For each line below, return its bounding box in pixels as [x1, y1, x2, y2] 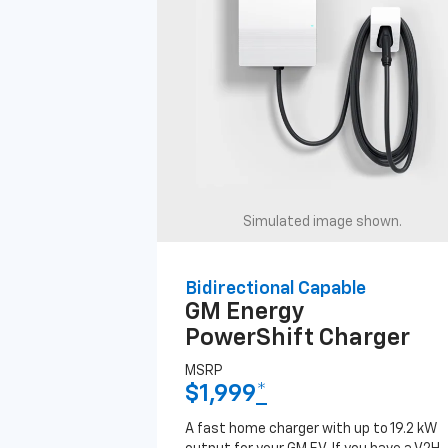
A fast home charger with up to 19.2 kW [185, 422, 437, 436]
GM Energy [185, 300, 305, 324]
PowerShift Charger [185, 326, 410, 350]
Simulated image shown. [242, 215, 402, 229]
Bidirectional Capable [185, 280, 366, 298]
